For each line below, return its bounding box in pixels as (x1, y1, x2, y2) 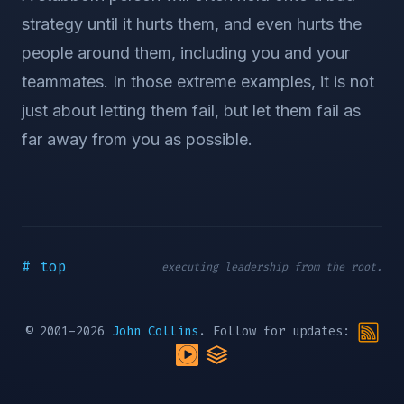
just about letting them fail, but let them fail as (22, 101, 361, 120)
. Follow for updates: (197, 323, 357, 341)
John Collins (111, 323, 198, 341)
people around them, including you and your (22, 43, 350, 62)
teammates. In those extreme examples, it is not (22, 72, 374, 91)
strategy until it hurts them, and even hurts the (22, 14, 362, 33)
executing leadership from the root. (161, 260, 382, 274)
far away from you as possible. (22, 130, 252, 149)
